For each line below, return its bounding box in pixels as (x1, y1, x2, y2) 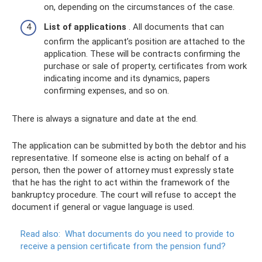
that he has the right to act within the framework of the (12, 177, 230, 188)
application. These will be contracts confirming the (44, 48, 240, 59)
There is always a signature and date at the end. (12, 113, 198, 124)
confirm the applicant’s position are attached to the (44, 36, 245, 47)
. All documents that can (126, 21, 224, 32)
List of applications (44, 21, 126, 32)
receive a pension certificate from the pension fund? (20, 240, 226, 251)
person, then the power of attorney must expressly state (12, 164, 234, 175)
